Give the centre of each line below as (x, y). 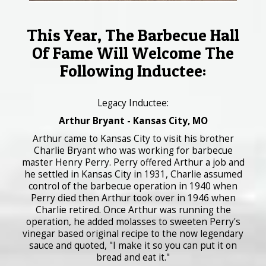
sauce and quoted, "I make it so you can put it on (133, 246)
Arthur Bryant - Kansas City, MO (133, 121)
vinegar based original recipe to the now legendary (133, 234)
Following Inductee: (133, 71)
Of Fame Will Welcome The (133, 53)
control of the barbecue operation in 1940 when (133, 186)
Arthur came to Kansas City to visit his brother (133, 139)
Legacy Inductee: (133, 103)
